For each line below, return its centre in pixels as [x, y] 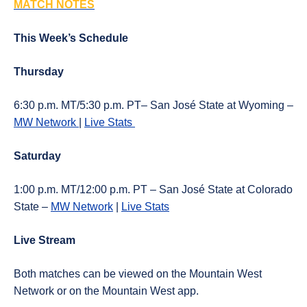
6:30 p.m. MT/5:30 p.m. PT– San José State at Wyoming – [153, 105]
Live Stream [45, 240]
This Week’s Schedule [71, 38]
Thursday [39, 72]
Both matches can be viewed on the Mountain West [138, 274]
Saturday [37, 156]
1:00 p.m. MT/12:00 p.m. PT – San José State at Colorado [153, 189]
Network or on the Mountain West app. [106, 291]
